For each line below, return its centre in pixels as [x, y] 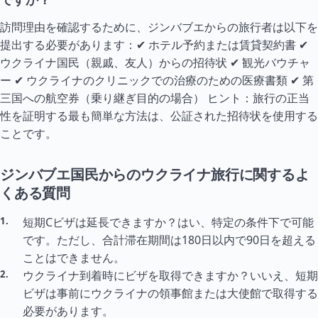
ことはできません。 [74, 258]
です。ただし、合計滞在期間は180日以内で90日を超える [169, 240]
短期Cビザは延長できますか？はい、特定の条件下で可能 [168, 222]
